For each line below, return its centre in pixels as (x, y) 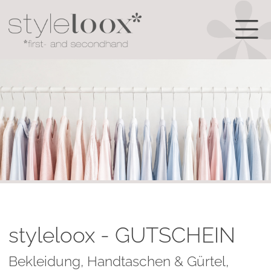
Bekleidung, (47, 261)
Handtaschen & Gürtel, (158, 261)
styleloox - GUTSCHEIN (122, 235)
